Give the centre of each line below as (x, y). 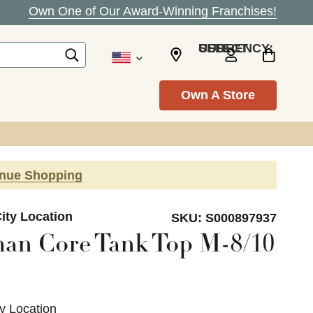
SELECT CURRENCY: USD (212, 48)
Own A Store (218, 95)
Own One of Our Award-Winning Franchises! (153, 11)
